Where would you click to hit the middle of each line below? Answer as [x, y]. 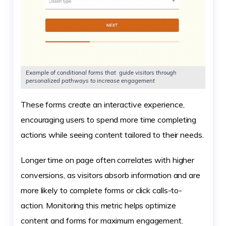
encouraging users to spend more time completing [109, 120]
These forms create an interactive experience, [103, 105]
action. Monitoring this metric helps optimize [98, 206]
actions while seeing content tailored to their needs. [112, 135]
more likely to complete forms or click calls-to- [102, 190]
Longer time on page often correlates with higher [108, 160]
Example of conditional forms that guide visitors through [101, 73]
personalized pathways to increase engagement [90, 81]
